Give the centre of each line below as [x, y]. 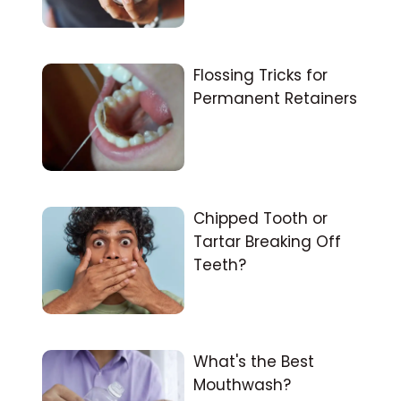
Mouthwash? [243, 385]
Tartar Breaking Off [268, 242]
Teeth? [220, 265]
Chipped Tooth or [261, 219]
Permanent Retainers [276, 99]
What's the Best [254, 362]
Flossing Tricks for [261, 76]
